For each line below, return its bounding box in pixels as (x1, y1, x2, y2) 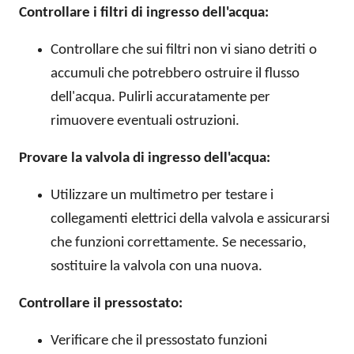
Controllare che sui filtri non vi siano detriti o (51, 43, 317, 58)
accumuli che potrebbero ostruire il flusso (51, 66, 299, 82)
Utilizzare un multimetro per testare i (51, 188, 273, 204)
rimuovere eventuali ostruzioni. (51, 114, 239, 130)
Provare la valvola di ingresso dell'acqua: (19, 151, 270, 167)
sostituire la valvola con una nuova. (51, 259, 262, 275)
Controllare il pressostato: (19, 296, 183, 312)
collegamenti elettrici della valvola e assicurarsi (51, 212, 330, 228)
